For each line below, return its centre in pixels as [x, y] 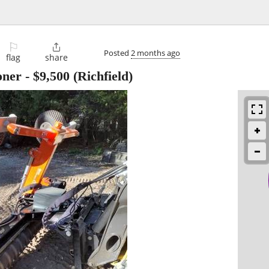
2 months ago [156, 53]
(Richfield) [101, 76]
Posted [117, 53]
